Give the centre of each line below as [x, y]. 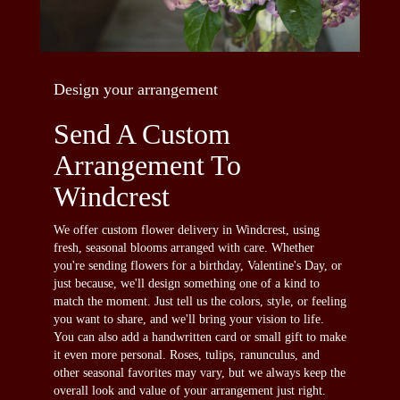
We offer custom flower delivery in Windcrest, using [187, 229]
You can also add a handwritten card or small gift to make [200, 337]
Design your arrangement [136, 89]
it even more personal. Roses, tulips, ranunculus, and [187, 354]
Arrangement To [147, 165]
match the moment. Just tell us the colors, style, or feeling [200, 301]
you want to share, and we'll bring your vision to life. [189, 319]
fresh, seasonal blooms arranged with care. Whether [184, 247]
